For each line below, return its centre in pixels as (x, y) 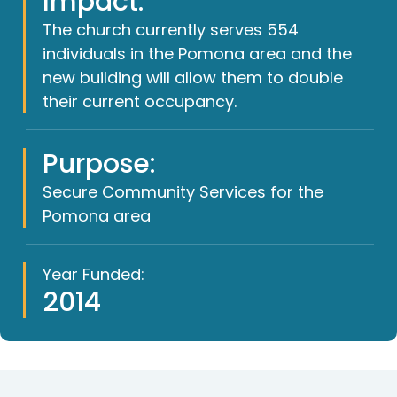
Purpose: (99, 163)
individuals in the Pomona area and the (197, 53)
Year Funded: (93, 274)
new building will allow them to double (192, 77)
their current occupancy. (139, 101)
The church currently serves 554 (170, 29)
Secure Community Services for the (183, 191)
